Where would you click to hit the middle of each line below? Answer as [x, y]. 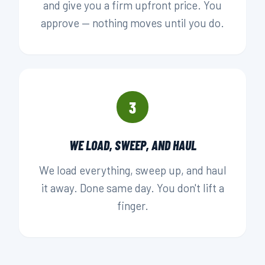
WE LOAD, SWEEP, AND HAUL [132, 145]
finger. [132, 206]
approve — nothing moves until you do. [132, 23]
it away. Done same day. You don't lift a [132, 188]
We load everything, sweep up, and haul [132, 170]
